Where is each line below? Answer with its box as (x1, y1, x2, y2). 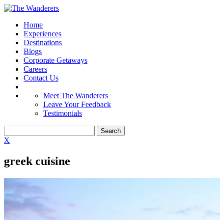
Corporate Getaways (24, 56, 87, 64)
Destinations (24, 38, 62, 47)
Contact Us (24, 74, 58, 82)
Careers (24, 65, 47, 73)
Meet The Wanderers (43, 91, 108, 100)
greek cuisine (4, 154, 70, 167)
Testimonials (43, 109, 82, 117)
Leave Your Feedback (43, 100, 111, 109)
